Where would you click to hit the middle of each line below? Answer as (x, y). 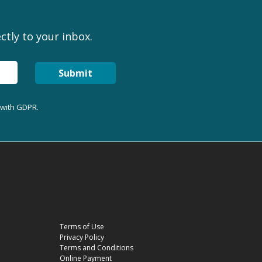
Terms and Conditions (96, 247)
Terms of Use (82, 226)
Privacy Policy (82, 237)
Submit (75, 73)
